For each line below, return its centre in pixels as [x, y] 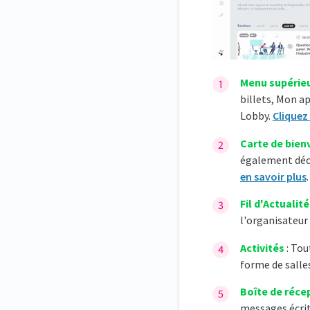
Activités [262, 247]
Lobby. [256, 116]
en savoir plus [273, 176]
